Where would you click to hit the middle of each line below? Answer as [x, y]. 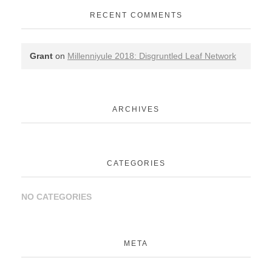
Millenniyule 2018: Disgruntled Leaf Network [152, 56]
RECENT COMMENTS [136, 15]
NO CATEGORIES [56, 197]
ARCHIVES [136, 110]
